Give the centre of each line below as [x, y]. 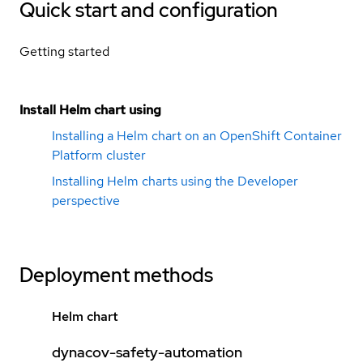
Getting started [64, 51]
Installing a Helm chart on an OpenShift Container [197, 135]
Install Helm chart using [90, 109]
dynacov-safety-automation [147, 352]
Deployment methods [116, 275]
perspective [86, 200]
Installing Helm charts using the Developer [175, 181]
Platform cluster [99, 155]
